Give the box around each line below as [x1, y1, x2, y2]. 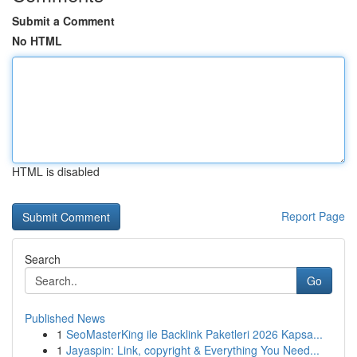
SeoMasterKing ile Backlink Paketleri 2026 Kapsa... [66, 326, 323, 342]
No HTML [12, 33, 62, 49]
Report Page [281, 208, 345, 224]
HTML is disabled [12, 163, 100, 179]
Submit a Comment [12, 13, 115, 29]
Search [25, 251, 61, 267]
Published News [25, 310, 105, 326]
